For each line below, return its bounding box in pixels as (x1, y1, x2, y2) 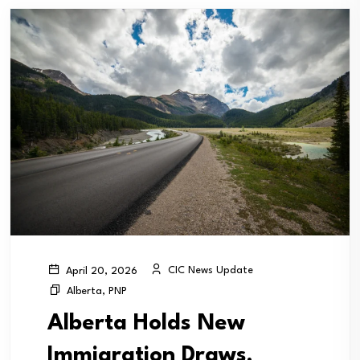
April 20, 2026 (63, 265, 137, 276)
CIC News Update (165, 265, 253, 276)
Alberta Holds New (47, 312, 245, 335)
